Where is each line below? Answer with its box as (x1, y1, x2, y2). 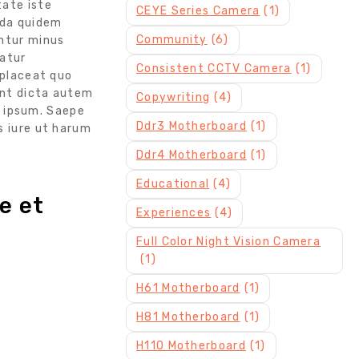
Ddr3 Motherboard (136, 119, 247, 134)
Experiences (136, 206, 212, 220)
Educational (136, 177, 210, 192)
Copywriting (136, 91, 211, 105)
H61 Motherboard (136, 281, 240, 296)
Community (136, 33, 208, 47)
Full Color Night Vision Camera (136, 235, 321, 249)
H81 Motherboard (136, 310, 240, 325)
